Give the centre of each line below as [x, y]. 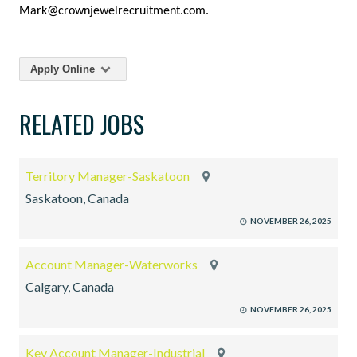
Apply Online [64, 69]
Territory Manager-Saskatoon [108, 176]
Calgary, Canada [70, 287]
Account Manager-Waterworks [112, 265]
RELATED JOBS [82, 124]
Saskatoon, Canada [77, 198]
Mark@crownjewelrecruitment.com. [114, 12]
